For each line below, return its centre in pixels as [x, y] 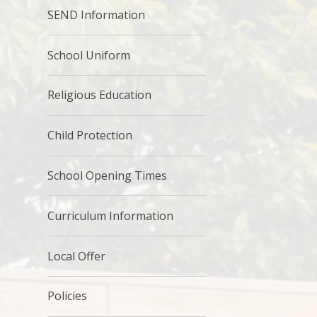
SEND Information [97, 15]
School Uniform [89, 55]
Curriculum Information [111, 215]
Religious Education [100, 95]
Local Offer [77, 256]
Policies [68, 296]
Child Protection [90, 136]
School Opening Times [108, 175]
